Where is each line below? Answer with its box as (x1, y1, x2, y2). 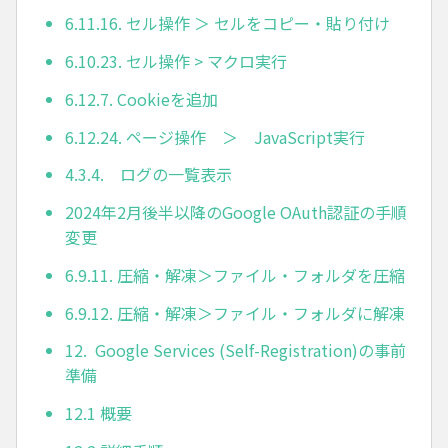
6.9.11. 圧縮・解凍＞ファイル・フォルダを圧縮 (65, 262, 405, 287)
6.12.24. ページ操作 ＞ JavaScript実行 (65, 124, 365, 149)
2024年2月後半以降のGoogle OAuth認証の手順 (65, 200, 407, 225)
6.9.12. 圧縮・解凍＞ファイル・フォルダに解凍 (65, 300, 405, 325)
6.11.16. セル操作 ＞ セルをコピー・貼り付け (65, 11, 390, 36)
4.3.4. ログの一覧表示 (65, 162, 232, 187)
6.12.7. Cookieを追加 (65, 86, 218, 111)
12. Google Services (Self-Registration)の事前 (65, 338, 406, 363)
